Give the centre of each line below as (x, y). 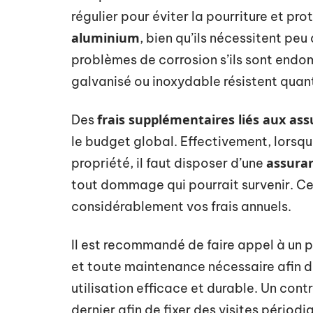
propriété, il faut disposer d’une (169, 163)
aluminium (105, 38)
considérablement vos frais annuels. (181, 206)
